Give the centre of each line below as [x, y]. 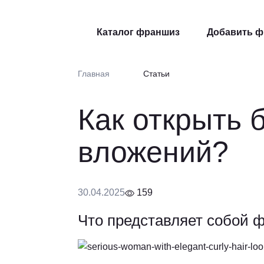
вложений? [153, 152]
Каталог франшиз [138, 32]
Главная [94, 74]
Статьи [156, 74]
